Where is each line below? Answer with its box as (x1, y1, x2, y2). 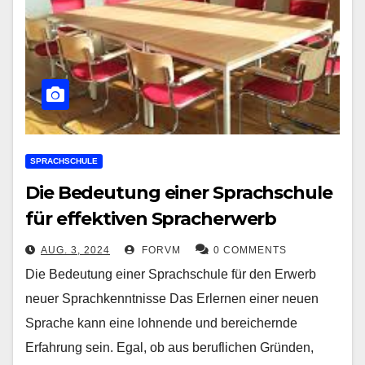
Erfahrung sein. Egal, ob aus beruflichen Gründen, (25, 340, 314, 354)
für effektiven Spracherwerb (25, 207, 277, 230)
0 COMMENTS (213, 244, 287, 256)
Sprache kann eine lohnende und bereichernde (25, 315, 297, 330)
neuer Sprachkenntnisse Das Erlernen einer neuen (25, 291, 319, 306)
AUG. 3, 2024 (41, 244, 110, 256)
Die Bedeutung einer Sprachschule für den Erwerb (25, 266, 316, 281)
